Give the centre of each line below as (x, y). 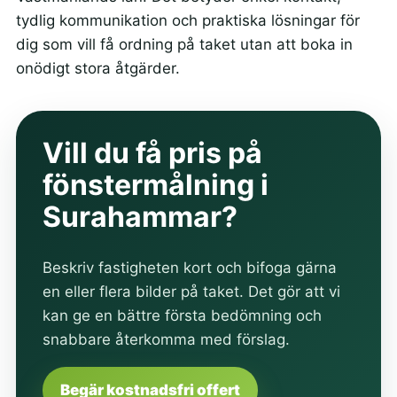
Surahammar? (140, 216)
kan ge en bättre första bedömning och (182, 316)
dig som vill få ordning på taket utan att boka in (184, 44)
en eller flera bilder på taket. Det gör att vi (191, 292)
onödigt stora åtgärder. (97, 68)
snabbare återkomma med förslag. (166, 340)
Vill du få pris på (152, 152)
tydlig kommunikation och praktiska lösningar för (187, 20)
